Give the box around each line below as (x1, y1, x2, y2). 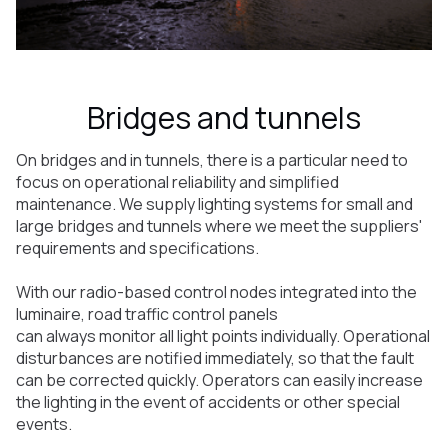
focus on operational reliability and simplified (16, 171, 339, 193)
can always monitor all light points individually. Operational (16, 325, 430, 347)
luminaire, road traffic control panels (16, 303, 278, 325)
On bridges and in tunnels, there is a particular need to (16, 149, 408, 171)
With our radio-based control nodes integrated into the (16, 281, 417, 303)
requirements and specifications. (16, 237, 265, 259)
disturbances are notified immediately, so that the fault (16, 347, 414, 369)
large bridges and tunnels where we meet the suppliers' (16, 215, 422, 237)
